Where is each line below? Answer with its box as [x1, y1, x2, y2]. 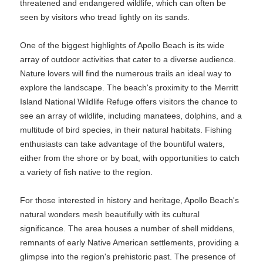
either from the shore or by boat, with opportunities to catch [20, 153, 240, 163]
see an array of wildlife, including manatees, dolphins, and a [20, 111, 242, 120]
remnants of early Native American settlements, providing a [20, 238, 239, 247]
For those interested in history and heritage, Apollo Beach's [20, 195, 239, 205]
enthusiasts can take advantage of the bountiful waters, [20, 139, 225, 149]
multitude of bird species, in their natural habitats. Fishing [20, 125, 232, 134]
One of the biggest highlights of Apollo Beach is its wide [20, 41, 224, 50]
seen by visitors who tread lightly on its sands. [20, 12, 190, 22]
